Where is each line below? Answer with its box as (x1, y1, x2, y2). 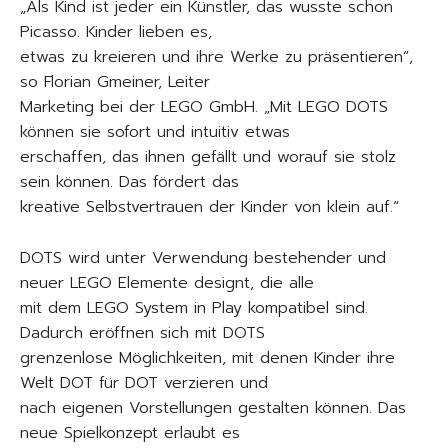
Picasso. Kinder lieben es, (20, 20, 212, 44)
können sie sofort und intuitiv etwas (20, 120, 290, 144)
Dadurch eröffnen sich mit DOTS (20, 321, 265, 345)
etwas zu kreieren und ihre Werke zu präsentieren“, (20, 45, 413, 69)
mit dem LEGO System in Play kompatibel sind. (20, 296, 368, 320)
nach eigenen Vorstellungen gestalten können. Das (20, 396, 406, 420)
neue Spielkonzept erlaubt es (20, 421, 240, 445)
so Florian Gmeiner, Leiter (20, 70, 210, 94)
